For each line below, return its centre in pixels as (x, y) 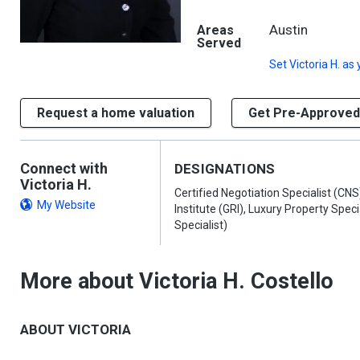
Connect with (64, 168)
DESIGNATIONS (225, 169)
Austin (288, 30)
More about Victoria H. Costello (177, 281)
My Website (66, 205)
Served (219, 43)
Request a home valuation (116, 113)
